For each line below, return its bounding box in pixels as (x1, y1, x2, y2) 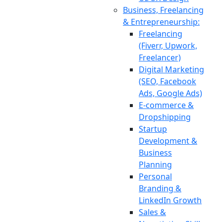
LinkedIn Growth (139, 195, 202, 206)
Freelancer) (139, 52, 181, 63)
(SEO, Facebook (139, 76, 196, 87)
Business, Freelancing (123, 4, 204, 15)
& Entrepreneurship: (123, 16, 200, 27)
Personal (139, 171, 172, 182)
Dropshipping (139, 111, 191, 122)
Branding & (139, 183, 181, 194)
